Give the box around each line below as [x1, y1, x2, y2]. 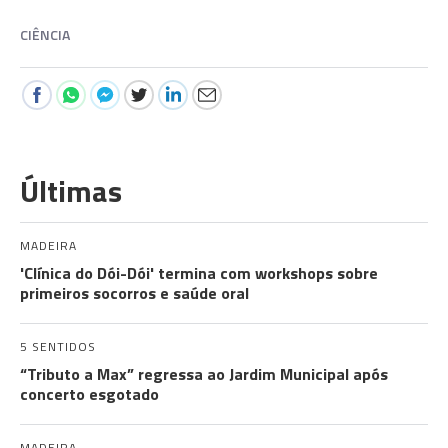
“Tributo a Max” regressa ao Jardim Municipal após [20, 362, 388, 386]
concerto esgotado [20, 382, 159, 406]
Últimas [20, 168, 122, 214]
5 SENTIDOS [20, 337, 96, 356]
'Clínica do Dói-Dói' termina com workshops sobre [20, 261, 378, 285]
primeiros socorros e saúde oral [20, 281, 249, 305]
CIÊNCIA [20, 24, 70, 45]
